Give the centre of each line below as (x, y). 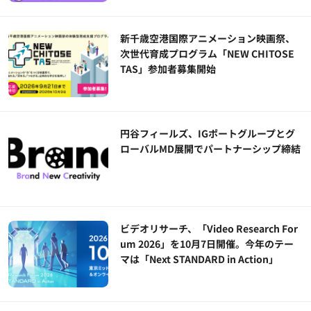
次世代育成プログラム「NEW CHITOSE (208, 54)
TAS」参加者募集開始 (168, 69)
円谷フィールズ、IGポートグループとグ (208, 134)
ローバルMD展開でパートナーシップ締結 (211, 149)
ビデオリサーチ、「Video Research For (209, 229)
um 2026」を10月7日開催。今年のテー (207, 244)
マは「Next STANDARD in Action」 (200, 259)
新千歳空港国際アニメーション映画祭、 (208, 39)
